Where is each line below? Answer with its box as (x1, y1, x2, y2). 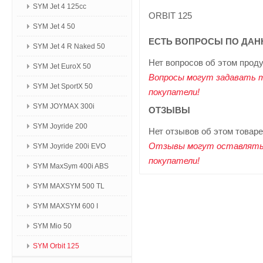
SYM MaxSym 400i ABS (33, 162, 109, 170)
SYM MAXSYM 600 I (33, 202, 98, 210)
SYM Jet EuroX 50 (33, 62, 91, 70)
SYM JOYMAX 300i (33, 102, 95, 110)
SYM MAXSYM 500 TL (33, 182, 104, 190)
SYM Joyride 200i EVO (33, 142, 106, 150)
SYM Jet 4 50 (33, 22, 75, 31)
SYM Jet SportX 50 (33, 82, 93, 90)
